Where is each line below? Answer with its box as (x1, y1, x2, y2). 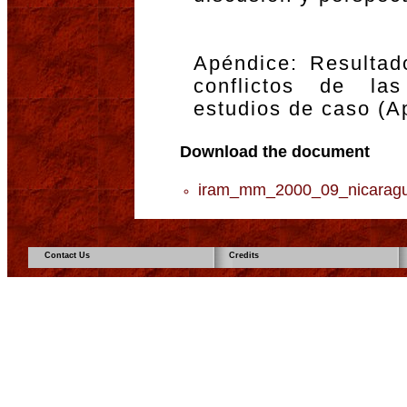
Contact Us (45, 250, 90, 260)
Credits (229, 250, 259, 260)
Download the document (180, 142, 370, 161)
